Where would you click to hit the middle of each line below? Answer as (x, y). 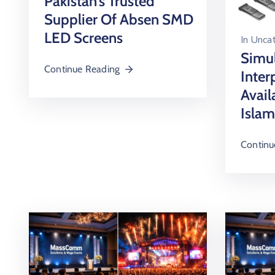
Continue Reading (82, 69)
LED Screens (83, 38)
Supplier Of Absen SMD (119, 20)
